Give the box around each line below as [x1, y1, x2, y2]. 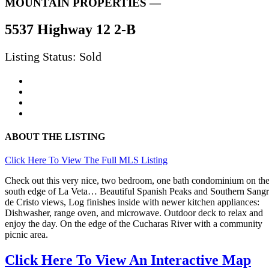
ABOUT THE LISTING [5, 131, 105, 142]
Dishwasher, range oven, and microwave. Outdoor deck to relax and [5, 208, 263, 219]
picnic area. [5, 229, 48, 240]
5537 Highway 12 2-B [5, 21, 136, 37]
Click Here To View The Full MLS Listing [5, 155, 168, 166]
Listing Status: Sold [5, 49, 101, 63]
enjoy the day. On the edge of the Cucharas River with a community [5, 219, 262, 229]
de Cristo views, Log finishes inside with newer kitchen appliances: [5, 197, 259, 208]
